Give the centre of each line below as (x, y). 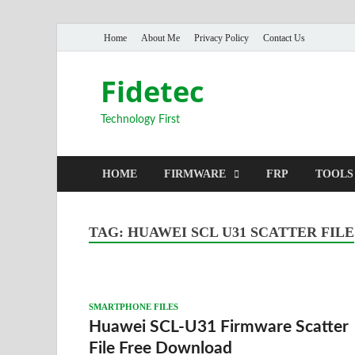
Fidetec (153, 92)
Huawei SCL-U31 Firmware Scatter (219, 326)
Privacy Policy (221, 38)
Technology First (140, 120)
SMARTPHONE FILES (134, 306)
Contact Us (284, 38)
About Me (160, 38)
